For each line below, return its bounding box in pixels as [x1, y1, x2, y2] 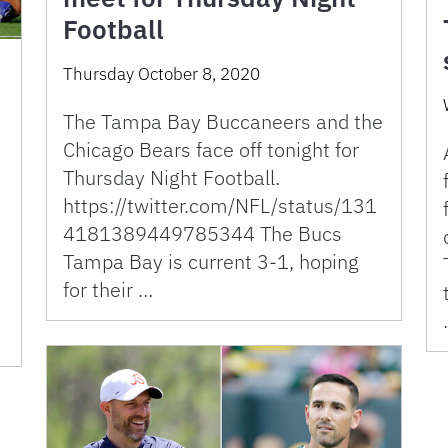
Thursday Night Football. [63, 163, 280, 191]
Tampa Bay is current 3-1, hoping [63, 247, 359, 275]
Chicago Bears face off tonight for [63, 135, 359, 163]
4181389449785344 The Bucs [63, 219, 342, 247]
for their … [63, 275, 153, 303]
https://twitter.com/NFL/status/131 [63, 191, 377, 219]
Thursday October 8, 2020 [63, 62, 260, 85]
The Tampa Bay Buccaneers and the [63, 107, 383, 135]
